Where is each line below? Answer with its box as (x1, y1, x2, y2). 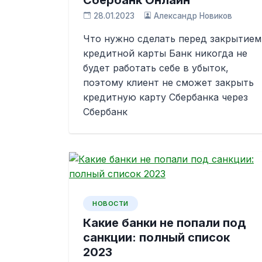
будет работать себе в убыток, (83, 62, 229, 74)
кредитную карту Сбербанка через (83, 91, 248, 103)
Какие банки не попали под (83, 216, 246, 230)
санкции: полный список (83, 230, 230, 244)
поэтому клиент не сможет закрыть (83, 77, 254, 88)
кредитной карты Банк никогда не (83, 47, 247, 59)
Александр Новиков (154, 11, 233, 20)
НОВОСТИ (92, 199, 129, 208)
